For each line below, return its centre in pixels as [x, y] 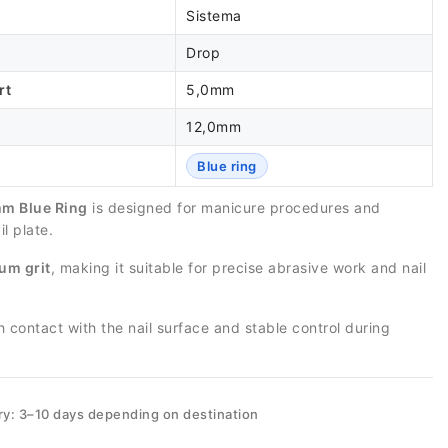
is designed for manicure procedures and [234, 207]
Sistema [214, 15]
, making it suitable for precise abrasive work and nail [238, 267]
